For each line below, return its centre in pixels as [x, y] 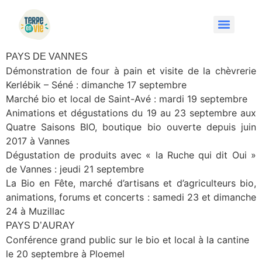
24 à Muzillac [35, 211]
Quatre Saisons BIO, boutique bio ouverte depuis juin [131, 127]
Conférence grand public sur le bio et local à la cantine [127, 239]
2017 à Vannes [38, 141]
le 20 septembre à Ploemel [65, 254]
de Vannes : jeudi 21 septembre [75, 169]
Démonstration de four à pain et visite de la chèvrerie [131, 70]
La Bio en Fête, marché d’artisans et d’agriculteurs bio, [131, 183]
